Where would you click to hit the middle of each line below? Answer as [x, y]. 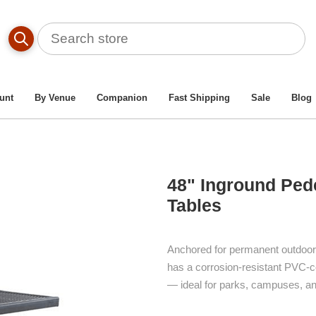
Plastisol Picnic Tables [183, 24]
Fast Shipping [199, 98]
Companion [122, 98]
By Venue [55, 98]
